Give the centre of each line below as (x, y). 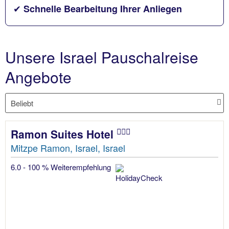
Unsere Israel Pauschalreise (102, 57)
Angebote (38, 77)
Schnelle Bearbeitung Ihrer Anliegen (103, 8)
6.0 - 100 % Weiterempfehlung (62, 167)
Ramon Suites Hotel (64, 134)
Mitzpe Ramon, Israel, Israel (68, 147)
